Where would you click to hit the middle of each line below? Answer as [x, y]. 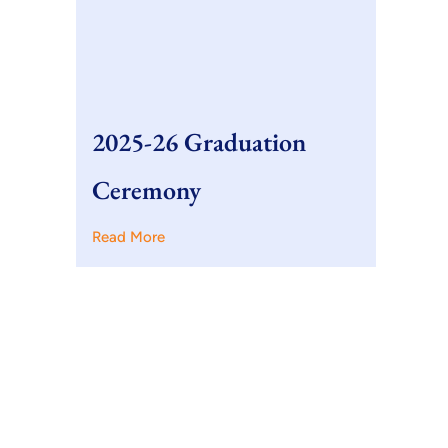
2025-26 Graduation [199, 142]
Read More [128, 237]
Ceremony [146, 190]
